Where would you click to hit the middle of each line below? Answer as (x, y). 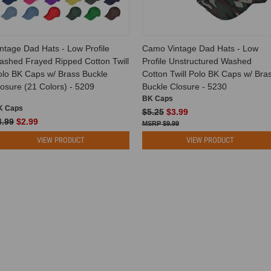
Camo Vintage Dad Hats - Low (200, 48)
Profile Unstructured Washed (197, 61)
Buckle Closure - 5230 (184, 86)
